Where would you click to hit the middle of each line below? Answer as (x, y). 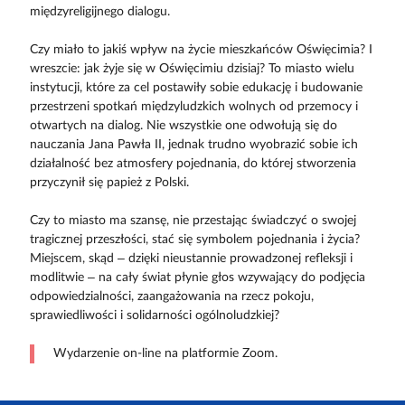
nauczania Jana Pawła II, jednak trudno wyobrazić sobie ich (193, 144)
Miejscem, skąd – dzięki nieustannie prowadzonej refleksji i (191, 258)
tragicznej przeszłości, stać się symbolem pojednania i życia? (194, 239)
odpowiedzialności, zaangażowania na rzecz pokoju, (171, 296)
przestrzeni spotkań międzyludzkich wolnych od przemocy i (193, 106)
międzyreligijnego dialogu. (99, 11)
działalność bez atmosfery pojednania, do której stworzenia (193, 163)
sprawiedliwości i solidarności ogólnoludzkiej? (154, 315)
